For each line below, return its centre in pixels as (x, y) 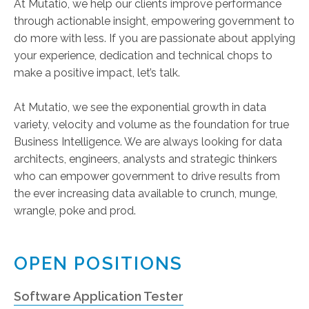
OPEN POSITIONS (99, 263)
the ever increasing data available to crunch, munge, (146, 193)
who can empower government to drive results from (147, 176)
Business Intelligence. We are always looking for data (148, 142)
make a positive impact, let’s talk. (97, 73)
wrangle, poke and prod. (75, 211)
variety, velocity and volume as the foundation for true (151, 124)
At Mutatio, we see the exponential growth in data (140, 107)
